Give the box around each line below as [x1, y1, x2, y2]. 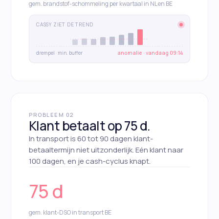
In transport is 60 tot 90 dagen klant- [29, 133, 153, 144]
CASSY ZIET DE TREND [36, 21, 94, 28]
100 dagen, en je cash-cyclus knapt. [29, 156, 151, 167]
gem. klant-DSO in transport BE [29, 208, 111, 217]
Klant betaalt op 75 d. [29, 117, 151, 135]
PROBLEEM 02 [29, 111, 74, 119]
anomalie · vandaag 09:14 [117, 49, 183, 57]
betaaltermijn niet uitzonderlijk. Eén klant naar [29, 145, 183, 155]
